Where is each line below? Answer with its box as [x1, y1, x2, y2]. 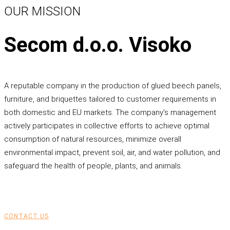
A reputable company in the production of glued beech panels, [4, 81, 221, 90]
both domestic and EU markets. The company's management [4, 107, 216, 117]
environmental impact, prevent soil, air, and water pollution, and [4, 147, 220, 157]
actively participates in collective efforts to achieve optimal [4, 121, 209, 130]
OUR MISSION [4, 4, 81, 19]
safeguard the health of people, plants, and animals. [4, 161, 182, 170]
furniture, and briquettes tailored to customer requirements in [4, 94, 216, 104]
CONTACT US [4, 212, 49, 220]
